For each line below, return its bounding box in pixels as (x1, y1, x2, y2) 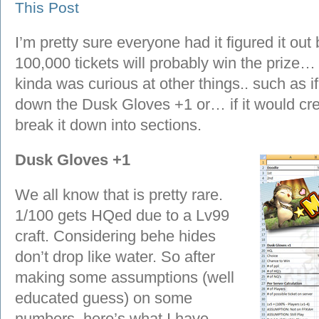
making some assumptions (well (15, 268, 234, 286)
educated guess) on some (15, 289, 192, 307)
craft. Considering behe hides (15, 227, 216, 245)
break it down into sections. (15, 116, 202, 134)
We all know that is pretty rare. (15, 186, 223, 204)
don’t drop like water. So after (15, 248, 215, 266)
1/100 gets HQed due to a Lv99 (15, 206, 229, 224)
